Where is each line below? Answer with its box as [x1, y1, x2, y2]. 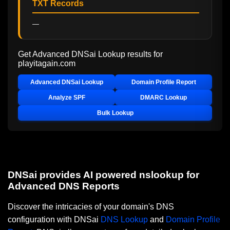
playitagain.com [18, 59, 75, 68]
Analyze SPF [48, 94, 85, 102]
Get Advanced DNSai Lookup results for [18, 50, 163, 59]
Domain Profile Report [131, 79, 196, 86]
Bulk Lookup [97, 109, 133, 117]
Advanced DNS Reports [8, 181, 120, 192]
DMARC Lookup [140, 94, 187, 102]
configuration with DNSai [8, 215, 101, 224]
